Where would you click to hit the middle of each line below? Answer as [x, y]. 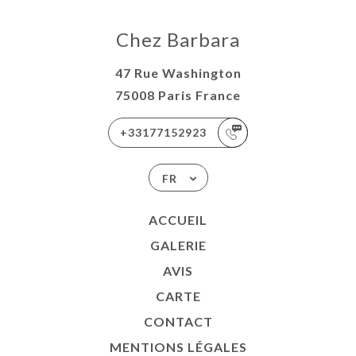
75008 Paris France [178, 95]
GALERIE [178, 245]
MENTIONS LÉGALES [178, 347]
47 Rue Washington [178, 73]
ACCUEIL [178, 220]
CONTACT [178, 321]
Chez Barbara [178, 39]
